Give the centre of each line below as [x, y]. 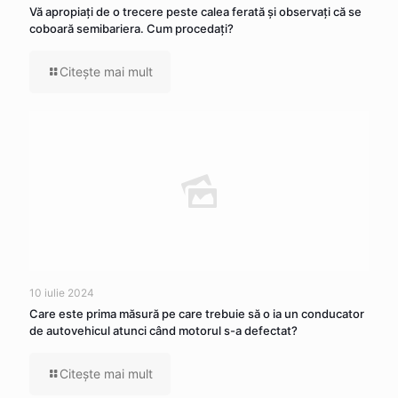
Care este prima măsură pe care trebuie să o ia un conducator [197, 314]
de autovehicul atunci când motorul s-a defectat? [163, 330]
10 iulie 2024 [62, 293]
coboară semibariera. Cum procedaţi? [131, 28]
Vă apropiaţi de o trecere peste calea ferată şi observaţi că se [195, 12]
